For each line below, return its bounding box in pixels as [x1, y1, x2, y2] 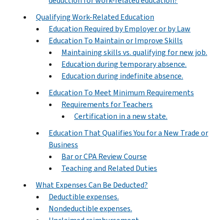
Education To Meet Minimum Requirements [49, 87, 194, 98]
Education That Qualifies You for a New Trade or [49, 127, 208, 138]
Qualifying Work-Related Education [36, 11, 154, 22]
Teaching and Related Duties [61, 163, 157, 173]
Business [49, 139, 78, 150]
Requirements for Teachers [61, 99, 153, 110]
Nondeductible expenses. [49, 203, 132, 214]
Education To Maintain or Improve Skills [49, 35, 183, 46]
